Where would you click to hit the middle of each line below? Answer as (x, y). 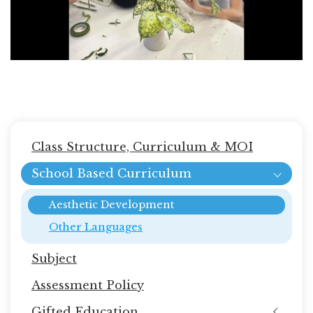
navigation (64, 157)
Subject (54, 258)
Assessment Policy (88, 285)
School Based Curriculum (111, 173)
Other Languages (96, 227)
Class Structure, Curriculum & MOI (142, 146)
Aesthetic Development (111, 204)
